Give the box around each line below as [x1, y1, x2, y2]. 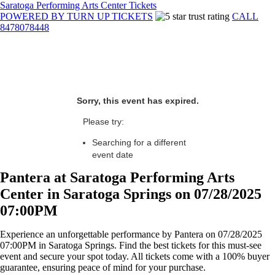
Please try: [83, 117, 124, 126]
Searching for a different [92, 137, 186, 147]
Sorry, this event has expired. [76, 96, 199, 106]
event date [92, 150, 133, 160]
